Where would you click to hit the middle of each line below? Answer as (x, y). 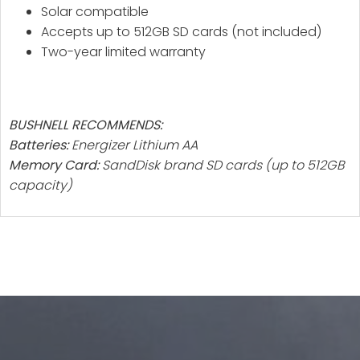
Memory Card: (54, 166)
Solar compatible (95, 12)
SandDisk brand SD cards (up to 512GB (222, 166)
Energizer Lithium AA (133, 145)
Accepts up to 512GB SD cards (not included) (181, 32)
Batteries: (39, 145)
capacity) (41, 186)
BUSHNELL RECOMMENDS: (86, 125)
